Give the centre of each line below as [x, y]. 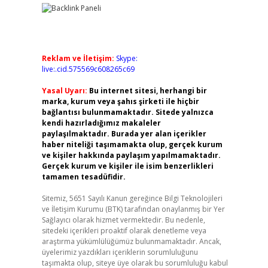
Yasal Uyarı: [64, 91]
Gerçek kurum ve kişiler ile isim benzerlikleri [127, 166]
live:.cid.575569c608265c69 [88, 69]
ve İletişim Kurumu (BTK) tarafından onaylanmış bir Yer [133, 209]
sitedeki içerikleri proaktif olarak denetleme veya [124, 231]
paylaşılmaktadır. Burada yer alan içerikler [124, 134]
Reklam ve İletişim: [78, 58]
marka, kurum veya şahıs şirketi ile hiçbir [120, 101]
